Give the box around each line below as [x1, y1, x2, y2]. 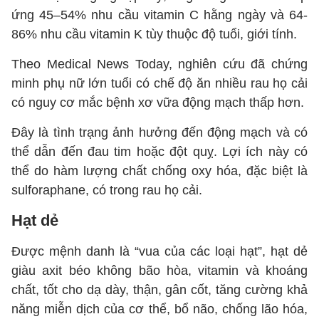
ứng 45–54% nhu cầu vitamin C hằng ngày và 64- [11, 8, 308, 22]
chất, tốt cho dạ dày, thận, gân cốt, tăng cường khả [11, 283, 308, 297]
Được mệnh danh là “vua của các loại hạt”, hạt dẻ [11, 244, 308, 258]
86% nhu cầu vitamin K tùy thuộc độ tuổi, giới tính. [11, 27, 300, 41]
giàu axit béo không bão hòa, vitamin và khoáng [11, 263, 308, 278]
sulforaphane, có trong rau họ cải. [11, 183, 206, 197]
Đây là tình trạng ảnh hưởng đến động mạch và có [11, 125, 308, 140]
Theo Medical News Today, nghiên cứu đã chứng [11, 57, 308, 71]
